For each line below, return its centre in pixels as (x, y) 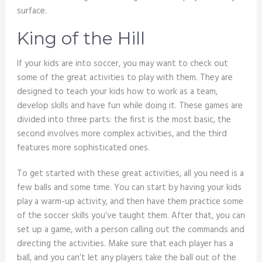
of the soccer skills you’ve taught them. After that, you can (131, 216)
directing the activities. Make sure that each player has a (125, 244)
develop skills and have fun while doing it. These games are (130, 106)
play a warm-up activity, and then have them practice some (130, 202)
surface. (32, 11)
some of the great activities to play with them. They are (125, 78)
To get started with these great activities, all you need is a (130, 174)
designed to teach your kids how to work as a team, (117, 92)
